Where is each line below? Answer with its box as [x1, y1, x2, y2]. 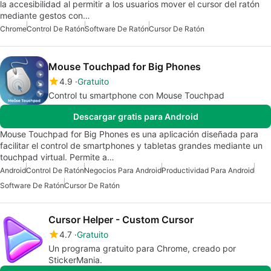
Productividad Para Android [162, 166, 254, 175]
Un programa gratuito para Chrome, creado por [48, 243, 236, 254]
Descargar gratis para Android [73, 111, 198, 122]
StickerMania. [48, 255, 102, 266]
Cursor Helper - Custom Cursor [48, 214, 194, 226]
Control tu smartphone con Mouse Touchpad [48, 90, 224, 101]
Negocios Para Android [84, 166, 162, 175]
